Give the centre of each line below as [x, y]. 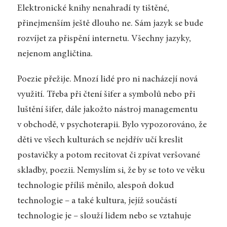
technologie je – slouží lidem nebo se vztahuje [104, 217]
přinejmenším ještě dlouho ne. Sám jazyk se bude [110, 24]
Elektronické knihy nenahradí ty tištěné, [93, 9]
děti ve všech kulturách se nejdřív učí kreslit [100, 141]
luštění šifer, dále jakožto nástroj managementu [107, 110]
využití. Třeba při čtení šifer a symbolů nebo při [106, 95]
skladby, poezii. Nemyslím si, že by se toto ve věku [111, 171]
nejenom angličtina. [55, 54]
